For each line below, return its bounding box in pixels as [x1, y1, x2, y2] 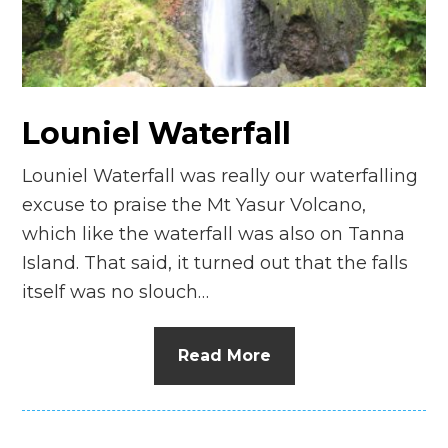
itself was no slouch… [22, 280, 210, 303]
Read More [177, 345, 271, 365]
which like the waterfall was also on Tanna [22, 222, 406, 245]
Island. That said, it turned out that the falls [22, 251, 409, 274]
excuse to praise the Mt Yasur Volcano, [22, 193, 367, 216]
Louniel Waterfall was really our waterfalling [22, 164, 419, 187]
